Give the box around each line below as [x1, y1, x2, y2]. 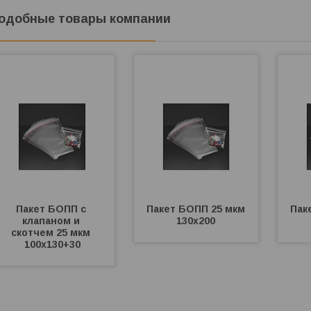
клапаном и [22, 215, 80, 227]
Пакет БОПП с [15, 203, 86, 215]
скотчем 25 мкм [11, 227, 91, 239]
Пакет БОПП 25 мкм [146, 203, 245, 215]
